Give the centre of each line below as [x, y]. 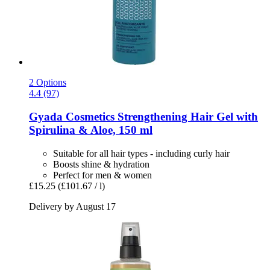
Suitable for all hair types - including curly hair [141, 153]
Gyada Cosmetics [72, 116]
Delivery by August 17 [72, 206]
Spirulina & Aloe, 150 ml [91, 130]
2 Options [48, 83]
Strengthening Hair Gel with [186, 116]
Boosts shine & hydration [101, 164]
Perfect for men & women [102, 175]
